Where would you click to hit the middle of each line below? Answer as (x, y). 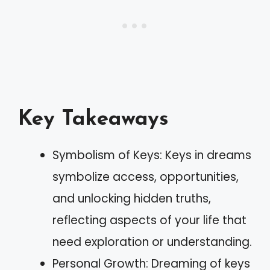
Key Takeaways (93, 119)
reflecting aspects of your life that (149, 220)
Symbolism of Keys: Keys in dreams (152, 155)
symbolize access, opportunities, (146, 177)
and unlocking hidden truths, (132, 198)
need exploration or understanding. (152, 242)
